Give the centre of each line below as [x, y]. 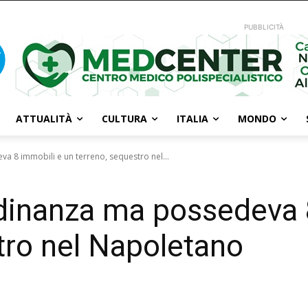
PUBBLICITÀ [264, 27]
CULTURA [124, 119]
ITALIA [192, 119]
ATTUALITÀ [44, 119]
